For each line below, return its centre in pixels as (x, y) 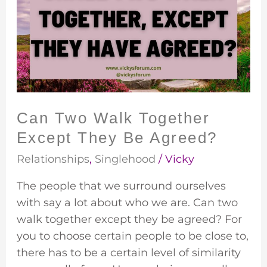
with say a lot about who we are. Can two (127, 202)
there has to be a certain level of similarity (128, 252)
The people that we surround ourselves (121, 186)
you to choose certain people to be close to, (132, 236)
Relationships (53, 159)
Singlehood (125, 159)
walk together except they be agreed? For (129, 219)
